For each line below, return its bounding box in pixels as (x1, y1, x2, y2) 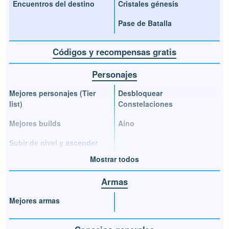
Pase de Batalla (118, 17, 172, 28)
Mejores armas (9, 195, 60, 206)
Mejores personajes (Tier (9, 88, 96, 99)
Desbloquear (118, 88, 163, 99)
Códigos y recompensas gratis (53, 45, 176, 58)
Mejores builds (9, 118, 61, 129)
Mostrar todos (90, 153, 139, 164)
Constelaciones (118, 99, 173, 109)
